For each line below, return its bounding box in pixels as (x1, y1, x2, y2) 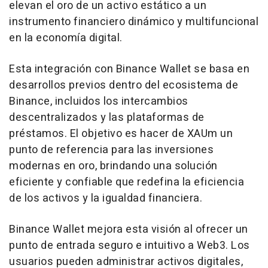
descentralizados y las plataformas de (9, 109, 205, 126)
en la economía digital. (9, 29, 123, 46)
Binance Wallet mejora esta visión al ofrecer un (9, 221, 248, 237)
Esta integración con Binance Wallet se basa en (9, 60, 249, 77)
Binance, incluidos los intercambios (9, 93, 188, 109)
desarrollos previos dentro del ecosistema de (9, 77, 238, 93)
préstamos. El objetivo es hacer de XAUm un (9, 125, 233, 142)
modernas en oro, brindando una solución (9, 157, 218, 174)
